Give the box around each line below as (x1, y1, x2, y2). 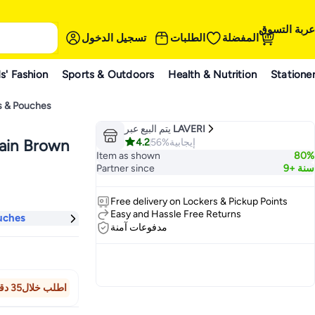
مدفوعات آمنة (110, 221, 167, 233)
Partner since (96, 162, 155, 174)
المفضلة (222, 31, 259, 44)
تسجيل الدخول (82, 31, 146, 44)
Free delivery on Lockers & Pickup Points (110, 195, 288, 207)
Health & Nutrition (168, 67, 257, 81)
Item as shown (96, 150, 160, 162)
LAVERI (173, 122, 205, 135)
